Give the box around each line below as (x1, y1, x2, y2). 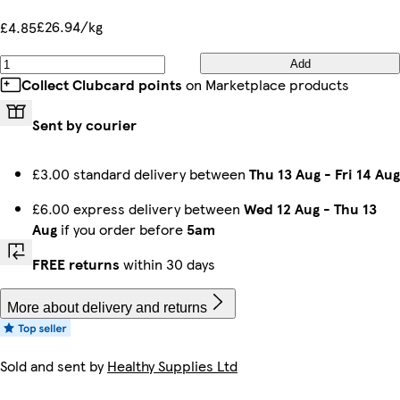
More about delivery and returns (7, 300, 207, 316)
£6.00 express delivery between (32, 198, 244, 220)
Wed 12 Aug (244, 198, 320, 220)
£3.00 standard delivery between (32, 163, 249, 185)
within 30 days (120, 254, 215, 275)
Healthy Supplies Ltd (107, 355, 237, 377)
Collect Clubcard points (21, 74, 182, 96)
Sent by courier (32, 114, 137, 136)
